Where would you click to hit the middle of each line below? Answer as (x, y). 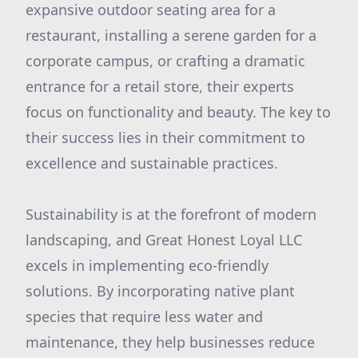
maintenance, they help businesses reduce (170, 342)
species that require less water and (144, 316)
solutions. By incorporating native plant (160, 291)
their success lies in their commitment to (165, 137)
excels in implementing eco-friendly (147, 265)
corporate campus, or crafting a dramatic (165, 61)
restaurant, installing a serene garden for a (171, 35)
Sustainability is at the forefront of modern (171, 214)
